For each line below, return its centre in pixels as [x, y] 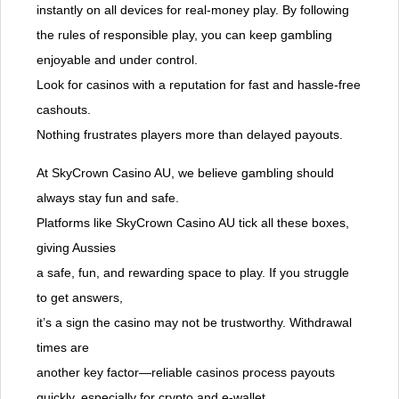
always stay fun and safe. [108, 198]
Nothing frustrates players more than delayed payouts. [190, 135]
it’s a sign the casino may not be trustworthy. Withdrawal [194, 323]
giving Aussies [76, 248]
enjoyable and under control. [117, 60]
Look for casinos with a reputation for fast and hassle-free [199, 85]
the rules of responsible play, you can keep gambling [184, 35]
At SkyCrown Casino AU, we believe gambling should [185, 173]
